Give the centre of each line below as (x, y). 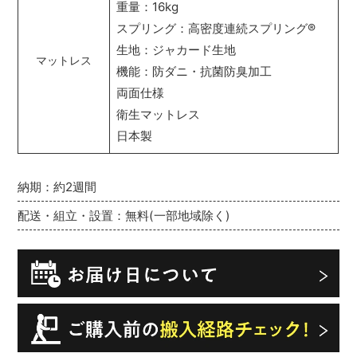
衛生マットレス (159, 115)
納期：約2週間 (57, 187)
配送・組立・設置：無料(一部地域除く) (124, 216)
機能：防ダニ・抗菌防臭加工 (194, 72)
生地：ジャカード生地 (177, 50)
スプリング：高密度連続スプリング (212, 29)
